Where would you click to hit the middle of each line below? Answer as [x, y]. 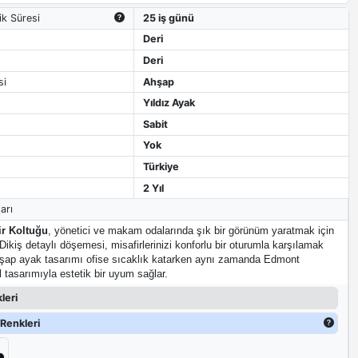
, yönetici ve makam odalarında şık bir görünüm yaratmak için [191, 231]
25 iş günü [169, 18]
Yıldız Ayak [169, 103]
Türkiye [161, 166]
